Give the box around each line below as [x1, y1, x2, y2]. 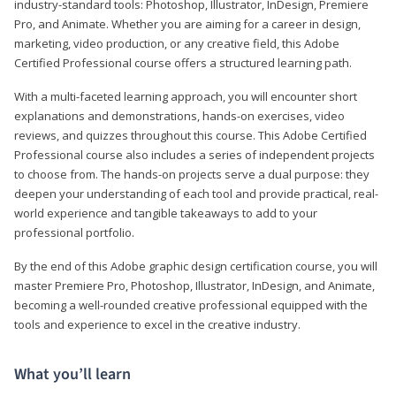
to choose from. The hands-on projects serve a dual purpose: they [14, 165, 369, 182]
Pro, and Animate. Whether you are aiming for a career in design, [14, 15, 361, 32]
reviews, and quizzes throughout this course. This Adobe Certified [14, 126, 367, 143]
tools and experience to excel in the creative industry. [14, 316, 301, 332]
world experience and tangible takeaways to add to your [14, 204, 317, 221]
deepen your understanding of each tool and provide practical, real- [14, 185, 378, 202]
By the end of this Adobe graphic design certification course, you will [14, 257, 377, 274]
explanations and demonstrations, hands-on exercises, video [14, 107, 345, 124]
